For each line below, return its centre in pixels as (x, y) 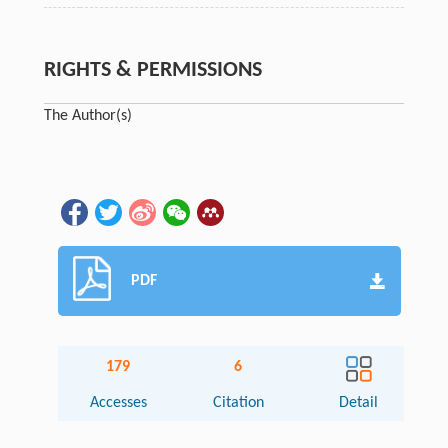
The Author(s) (87, 116)
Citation (238, 403)
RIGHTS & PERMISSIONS (152, 71)
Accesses (118, 403)
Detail (359, 403)
